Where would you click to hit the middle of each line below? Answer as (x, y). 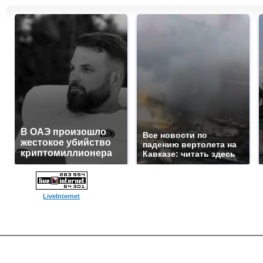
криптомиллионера (66, 153)
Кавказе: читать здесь (189, 154)
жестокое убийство (66, 142)
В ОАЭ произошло (63, 132)
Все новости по (175, 135)
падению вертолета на (190, 144)
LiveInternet (62, 196)
